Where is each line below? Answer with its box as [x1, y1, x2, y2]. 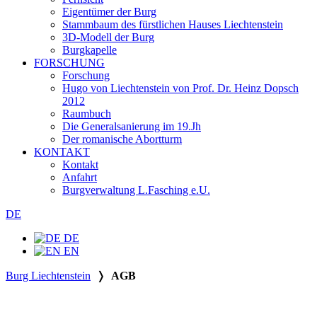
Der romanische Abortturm [62, 133, 182, 145]
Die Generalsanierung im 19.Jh [62, 120, 201, 132]
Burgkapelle [62, 44, 117, 56]
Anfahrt [62, 171, 97, 183]
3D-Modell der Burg [62, 31, 154, 43]
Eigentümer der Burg [62, 6, 156, 18]
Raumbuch [62, 108, 111, 120]
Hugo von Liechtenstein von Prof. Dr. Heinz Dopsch [62, 82, 299, 94]
